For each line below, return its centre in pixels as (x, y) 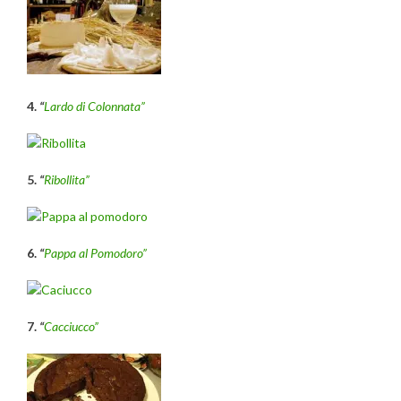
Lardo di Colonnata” (94, 106)
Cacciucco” (71, 326)
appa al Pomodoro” (99, 252)
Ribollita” (67, 179)
